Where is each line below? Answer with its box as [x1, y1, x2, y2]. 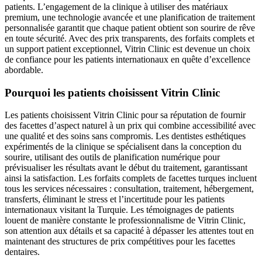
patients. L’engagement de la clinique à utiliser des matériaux [5, 1, 228, 12]
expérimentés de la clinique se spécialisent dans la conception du [5, 142, 242, 152]
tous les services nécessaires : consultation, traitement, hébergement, [5, 184, 254, 194]
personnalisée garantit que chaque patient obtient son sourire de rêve [5, 22, 255, 33]
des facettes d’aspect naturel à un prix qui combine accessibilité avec [5, 120, 256, 131]
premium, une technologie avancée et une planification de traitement [5, 12, 255, 22]
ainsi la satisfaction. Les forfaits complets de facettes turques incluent [5, 173, 257, 184]
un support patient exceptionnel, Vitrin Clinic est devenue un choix [5, 43, 250, 54]
